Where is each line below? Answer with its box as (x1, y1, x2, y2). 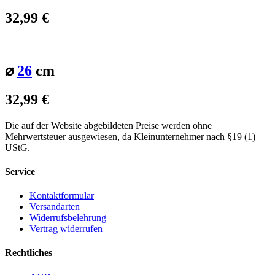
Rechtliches (5, 247, 52, 258)
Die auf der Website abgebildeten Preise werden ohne (5, 120, 212, 131)
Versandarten (29, 201, 80, 212)
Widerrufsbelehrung (29, 212, 106, 223)
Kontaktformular (29, 190, 94, 201)
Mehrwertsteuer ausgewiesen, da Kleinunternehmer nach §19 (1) (5, 131, 255, 142)
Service (5, 166, 35, 177)
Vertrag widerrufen (29, 223, 103, 234)
